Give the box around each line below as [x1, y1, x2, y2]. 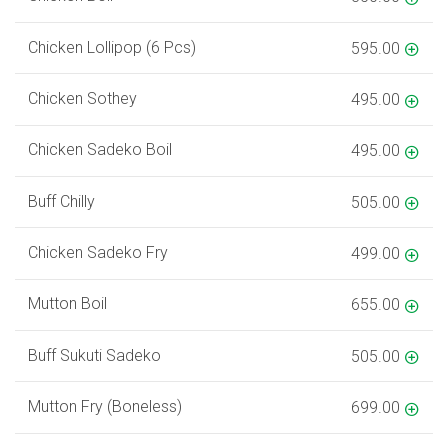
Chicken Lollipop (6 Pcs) [27, 37, 196, 57]
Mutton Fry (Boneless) [27, 397, 182, 417]
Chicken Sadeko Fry [27, 243, 168, 263]
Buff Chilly [27, 191, 95, 211]
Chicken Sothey [27, 89, 137, 108]
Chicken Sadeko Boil [27, 140, 172, 160]
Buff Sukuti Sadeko [27, 345, 161, 365]
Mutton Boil [27, 294, 107, 314]
